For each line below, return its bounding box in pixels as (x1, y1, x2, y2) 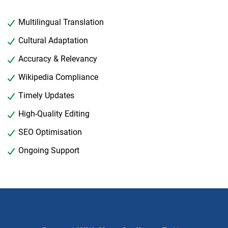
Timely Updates (16, 91, 74, 101)
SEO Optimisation (16, 127, 82, 137)
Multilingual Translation (16, 17, 104, 27)
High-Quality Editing (16, 109, 90, 119)
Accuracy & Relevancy (16, 54, 97, 64)
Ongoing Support (16, 146, 79, 156)
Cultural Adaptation (16, 36, 88, 46)
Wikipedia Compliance (16, 72, 98, 82)
